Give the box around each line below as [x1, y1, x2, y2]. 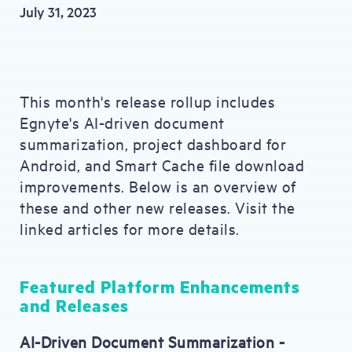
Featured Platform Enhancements [20, 275, 300, 298]
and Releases [20, 294, 129, 317]
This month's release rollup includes [20, 91, 275, 111]
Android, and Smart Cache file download [20, 155, 304, 174]
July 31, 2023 [20, 2, 97, 20]
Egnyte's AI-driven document [20, 112, 225, 132]
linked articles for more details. [20, 218, 240, 238]
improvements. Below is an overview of [20, 176, 296, 196]
